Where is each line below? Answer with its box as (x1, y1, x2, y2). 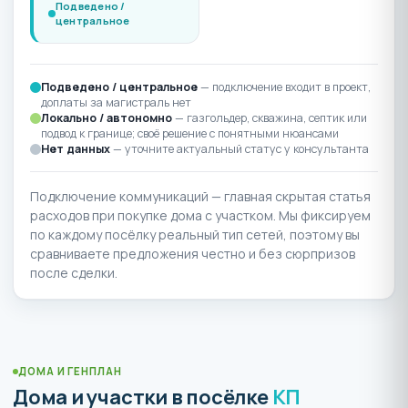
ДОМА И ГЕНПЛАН (18, 364, 122, 379)
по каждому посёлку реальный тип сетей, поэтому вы (30, 225, 360, 243)
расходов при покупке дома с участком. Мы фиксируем (30, 206, 371, 224)
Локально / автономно (41, 109, 172, 126)
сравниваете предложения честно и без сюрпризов (30, 244, 355, 262)
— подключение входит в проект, (198, 78, 371, 95)
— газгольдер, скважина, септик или (172, 109, 367, 126)
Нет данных (41, 140, 110, 157)
